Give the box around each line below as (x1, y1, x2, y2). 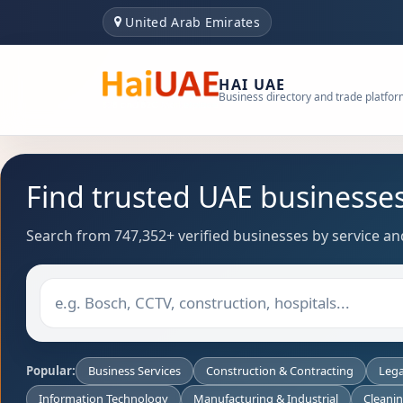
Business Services (88, 363, 181, 380)
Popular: (26, 363, 76, 380)
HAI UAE (219, 74, 286, 94)
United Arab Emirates (125, 13, 260, 31)
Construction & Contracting (206, 363, 354, 380)
